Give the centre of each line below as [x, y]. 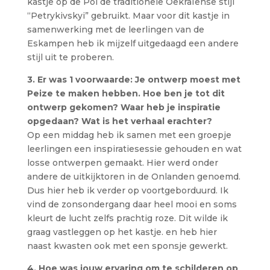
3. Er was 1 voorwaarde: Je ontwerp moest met [133, 80]
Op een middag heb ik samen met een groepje [129, 135]
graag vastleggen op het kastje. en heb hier [122, 232]
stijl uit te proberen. [70, 57]
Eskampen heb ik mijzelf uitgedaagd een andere [133, 43]
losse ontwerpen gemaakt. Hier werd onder [122, 163]
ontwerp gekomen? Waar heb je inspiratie [124, 107]
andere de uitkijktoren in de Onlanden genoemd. [133, 177]
